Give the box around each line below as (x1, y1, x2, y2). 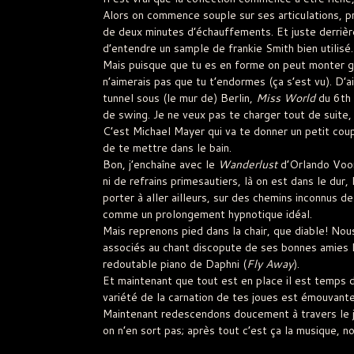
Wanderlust (217, 156, 277, 173)
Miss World (255, 90, 315, 107)
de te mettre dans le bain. (102, 140, 232, 156)
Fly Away (246, 256, 293, 273)
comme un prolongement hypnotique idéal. (102, 206, 312, 223)
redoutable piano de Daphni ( (102, 256, 247, 273)
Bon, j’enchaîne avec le (102, 156, 218, 173)
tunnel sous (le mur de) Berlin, (102, 90, 256, 107)
